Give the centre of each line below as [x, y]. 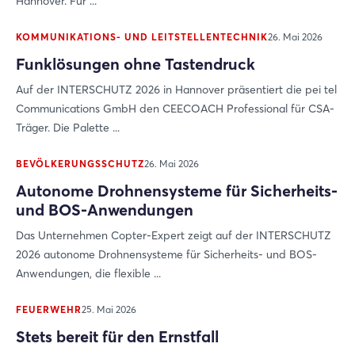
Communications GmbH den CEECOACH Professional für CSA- [175, 109]
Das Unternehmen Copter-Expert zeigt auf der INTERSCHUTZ [174, 235]
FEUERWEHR [49, 309]
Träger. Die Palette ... [68, 128]
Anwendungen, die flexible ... [88, 273]
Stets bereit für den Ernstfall [117, 336]
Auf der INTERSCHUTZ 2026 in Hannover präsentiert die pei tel [176, 90]
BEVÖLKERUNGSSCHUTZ [80, 164]
